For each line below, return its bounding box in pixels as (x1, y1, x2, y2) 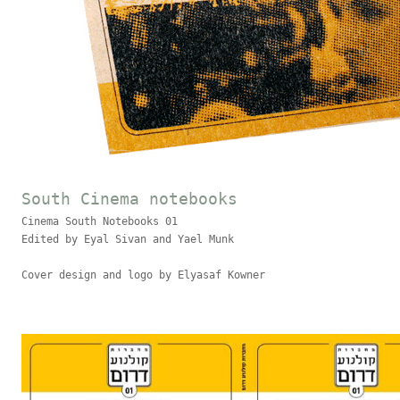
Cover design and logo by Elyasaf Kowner (21, 269, 265, 281)
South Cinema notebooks (21, 189, 237, 208)
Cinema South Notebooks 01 (21, 215, 178, 228)
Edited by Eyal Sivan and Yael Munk (21, 233, 234, 246)
